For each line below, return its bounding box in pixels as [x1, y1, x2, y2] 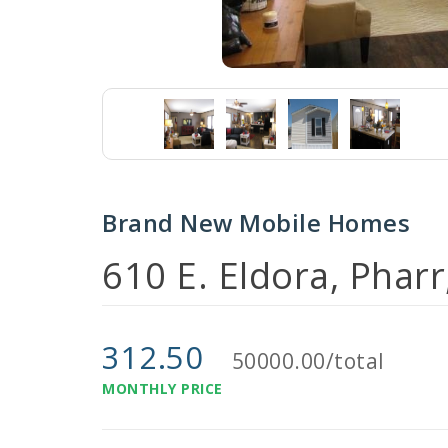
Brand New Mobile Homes [102, 207, 410, 239]
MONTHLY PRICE [102, 379, 223, 398]
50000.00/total [231, 347, 385, 375]
